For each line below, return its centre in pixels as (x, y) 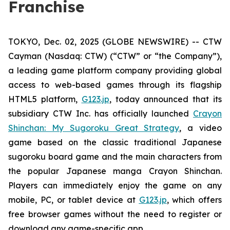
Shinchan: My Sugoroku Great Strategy (94, 128)
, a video (201, 128)
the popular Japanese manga (79, 171)
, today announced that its (166, 99)
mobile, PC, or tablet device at (74, 200)
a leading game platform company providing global (115, 70)
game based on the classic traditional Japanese (115, 142)
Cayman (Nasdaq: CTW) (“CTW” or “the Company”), (115, 56)
